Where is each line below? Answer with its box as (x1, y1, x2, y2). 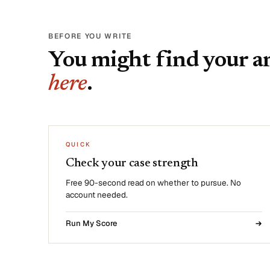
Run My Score (66, 218, 117, 228)
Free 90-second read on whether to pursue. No (66, 177, 241, 188)
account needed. (66, 189, 128, 200)
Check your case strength (66, 157, 198, 169)
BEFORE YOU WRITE (48, 31, 132, 41)
